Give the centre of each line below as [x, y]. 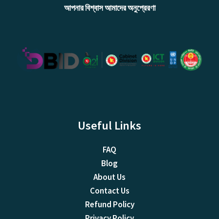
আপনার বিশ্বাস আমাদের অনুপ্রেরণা [109, 8]
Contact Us [109, 191]
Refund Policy [109, 204]
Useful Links [109, 125]
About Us [109, 177]
